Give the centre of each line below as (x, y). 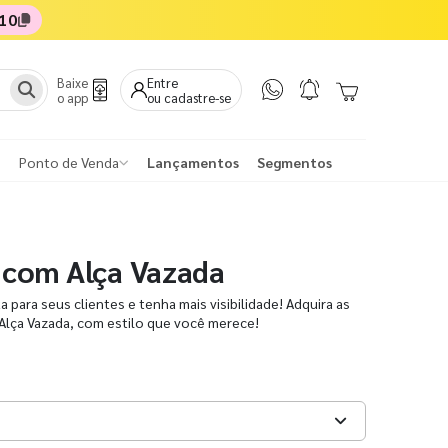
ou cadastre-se (189, 97)
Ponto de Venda (69, 162)
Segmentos (294, 162)
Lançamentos (193, 162)
